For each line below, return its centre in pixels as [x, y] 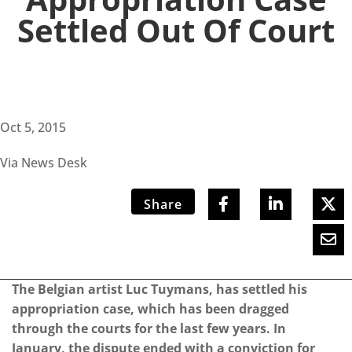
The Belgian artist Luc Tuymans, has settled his [159, 290]
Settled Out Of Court [176, 31]
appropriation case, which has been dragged [150, 309]
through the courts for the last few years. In [149, 329]
